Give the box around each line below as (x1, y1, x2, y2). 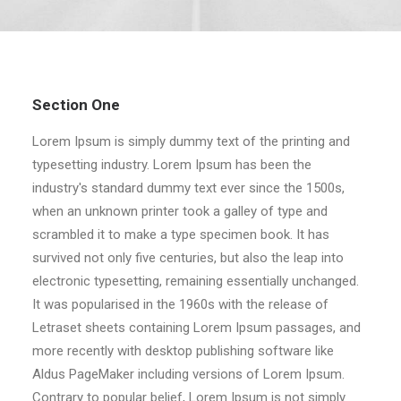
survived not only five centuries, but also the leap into (32, 250, 344, 266)
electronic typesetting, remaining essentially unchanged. (32, 273, 359, 289)
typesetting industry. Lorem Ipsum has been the (32, 157, 311, 173)
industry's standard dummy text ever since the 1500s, (32, 180, 345, 196)
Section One (32, 96, 120, 114)
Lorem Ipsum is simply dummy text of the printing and (32, 133, 350, 149)
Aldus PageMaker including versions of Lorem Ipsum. (32, 366, 345, 382)
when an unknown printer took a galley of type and (32, 203, 328, 219)
